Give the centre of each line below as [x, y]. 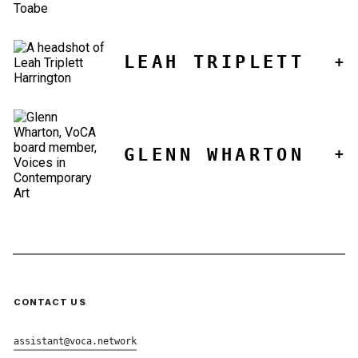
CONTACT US [50, 302]
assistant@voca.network [75, 341]
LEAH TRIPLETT [215, 62]
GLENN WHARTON [215, 154]
